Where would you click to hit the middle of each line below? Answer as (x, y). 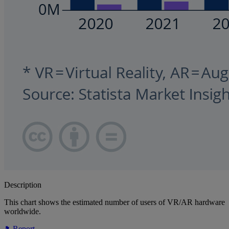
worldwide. (22, 212)
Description (23, 185)
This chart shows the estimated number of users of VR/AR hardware (114, 202)
